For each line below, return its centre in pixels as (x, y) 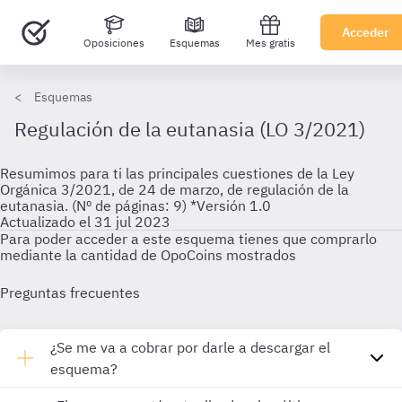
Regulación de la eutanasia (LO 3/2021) (190, 129)
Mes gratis (270, 43)
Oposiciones (114, 43)
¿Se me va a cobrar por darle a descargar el (190, 347)
